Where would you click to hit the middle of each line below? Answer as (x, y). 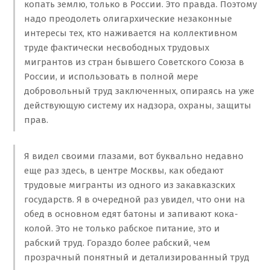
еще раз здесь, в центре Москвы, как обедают (124, 171)
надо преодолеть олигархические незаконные (128, 18)
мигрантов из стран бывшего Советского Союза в (134, 62)
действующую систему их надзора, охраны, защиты (137, 105)
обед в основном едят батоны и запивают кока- (131, 214)
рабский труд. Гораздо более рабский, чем (117, 243)
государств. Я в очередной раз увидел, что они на (134, 200)
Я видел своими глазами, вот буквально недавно (133, 156)
